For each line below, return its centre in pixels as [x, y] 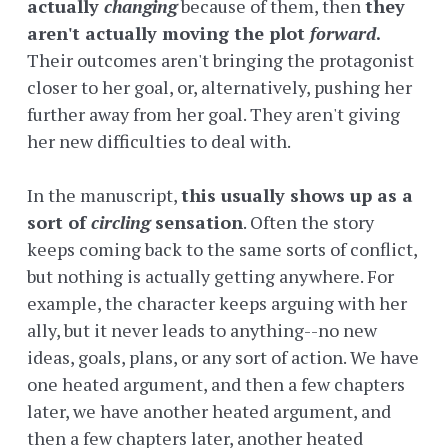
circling [120, 222]
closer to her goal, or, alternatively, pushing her [219, 87]
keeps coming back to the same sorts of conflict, [222, 249]
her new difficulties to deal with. [159, 141]
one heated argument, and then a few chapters [216, 384]
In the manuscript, [104, 195]
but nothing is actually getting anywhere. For [210, 276]
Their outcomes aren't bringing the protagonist [220, 60]
